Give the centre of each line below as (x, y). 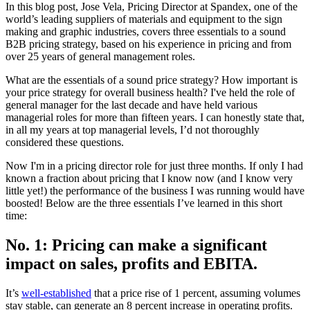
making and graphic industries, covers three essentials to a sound (146, 31)
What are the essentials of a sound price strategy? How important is (152, 80)
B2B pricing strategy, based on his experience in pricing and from (148, 44)
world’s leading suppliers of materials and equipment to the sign (144, 19)
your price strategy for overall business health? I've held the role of (150, 92)
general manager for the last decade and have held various (131, 104)
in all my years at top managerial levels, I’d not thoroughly (133, 129)
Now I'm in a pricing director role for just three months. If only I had (154, 165)
